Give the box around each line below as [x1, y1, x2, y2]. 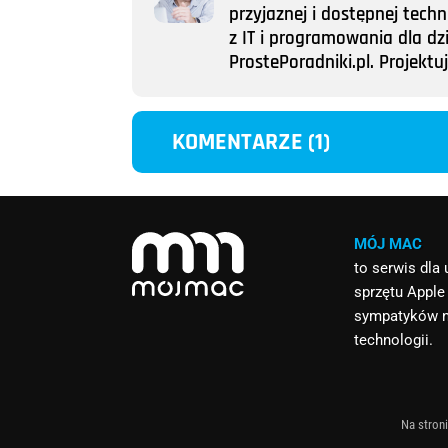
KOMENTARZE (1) [172, 127, 331, 158]
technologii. [354, 331, 434, 350]
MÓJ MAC [354, 235, 423, 254]
